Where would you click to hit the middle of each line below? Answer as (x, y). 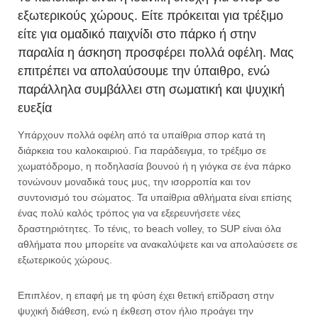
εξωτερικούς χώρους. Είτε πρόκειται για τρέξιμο (150, 16)
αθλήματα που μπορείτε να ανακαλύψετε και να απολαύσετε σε (158, 244)
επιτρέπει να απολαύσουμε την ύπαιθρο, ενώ (144, 71)
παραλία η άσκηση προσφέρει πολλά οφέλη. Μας (156, 53)
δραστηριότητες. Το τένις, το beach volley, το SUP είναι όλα (149, 229)
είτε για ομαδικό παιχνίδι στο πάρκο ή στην (137, 34)
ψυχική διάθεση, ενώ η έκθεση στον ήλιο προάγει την (136, 311)
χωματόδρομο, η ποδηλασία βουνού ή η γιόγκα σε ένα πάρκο (154, 166)
